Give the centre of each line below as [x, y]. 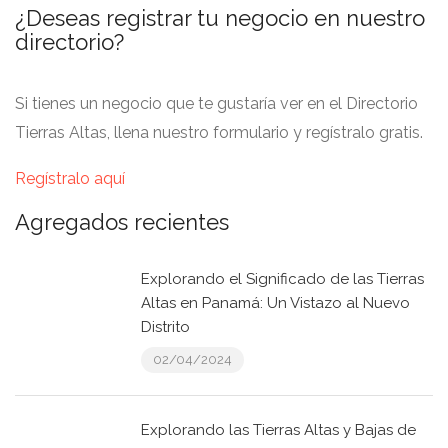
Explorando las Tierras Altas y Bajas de [278, 430]
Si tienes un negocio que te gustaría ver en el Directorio [216, 104]
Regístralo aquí [70, 179]
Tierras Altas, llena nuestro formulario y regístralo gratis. [219, 133]
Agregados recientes [122, 222]
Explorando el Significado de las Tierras [282, 279]
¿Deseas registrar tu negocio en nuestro [220, 18]
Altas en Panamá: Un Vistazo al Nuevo [275, 303]
